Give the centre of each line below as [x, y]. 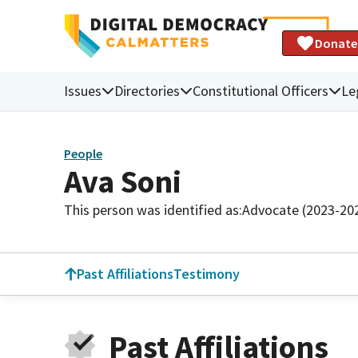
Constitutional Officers [261, 90]
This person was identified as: [153, 209]
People [83, 154]
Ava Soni [123, 181]
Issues [83, 90]
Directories [147, 90]
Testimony [207, 274]
